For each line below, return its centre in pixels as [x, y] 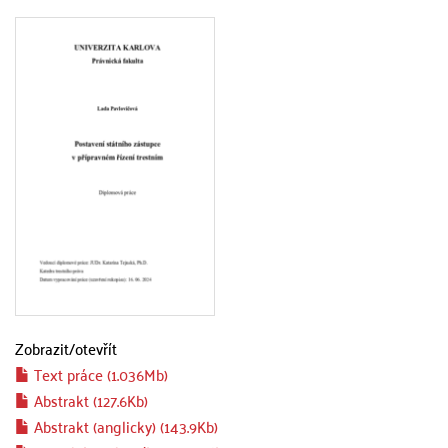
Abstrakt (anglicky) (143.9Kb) [124, 426]
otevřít [96, 348]
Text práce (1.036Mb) [99, 374]
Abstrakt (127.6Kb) [89, 400]
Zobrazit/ [45, 348]
